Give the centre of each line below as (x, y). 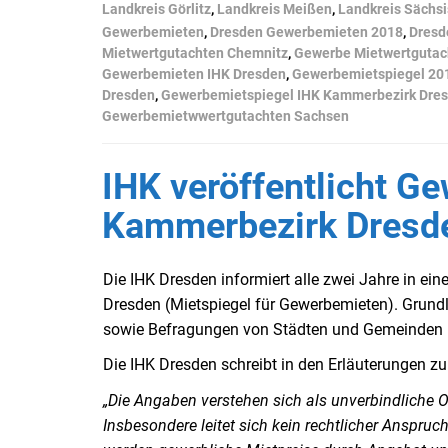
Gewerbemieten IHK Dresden (194, 73)
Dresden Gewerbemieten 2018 (306, 31)
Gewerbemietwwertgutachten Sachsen (225, 115)
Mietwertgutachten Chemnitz (195, 52)
